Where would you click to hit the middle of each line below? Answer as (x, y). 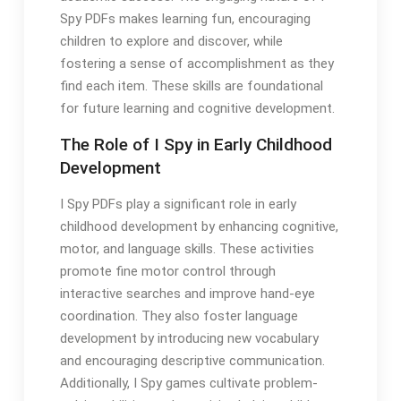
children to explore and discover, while (171, 42)
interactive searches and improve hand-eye (187, 294)
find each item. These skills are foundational (191, 86)
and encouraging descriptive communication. (192, 361)
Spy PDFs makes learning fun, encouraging (185, 19)
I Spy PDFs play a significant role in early (178, 205)
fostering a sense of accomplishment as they (196, 64)
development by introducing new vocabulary (189, 339)
